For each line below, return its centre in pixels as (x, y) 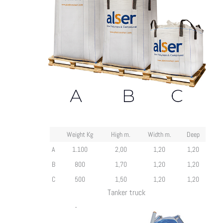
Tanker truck (126, 192)
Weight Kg (80, 134)
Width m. (159, 134)
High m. (121, 134)
